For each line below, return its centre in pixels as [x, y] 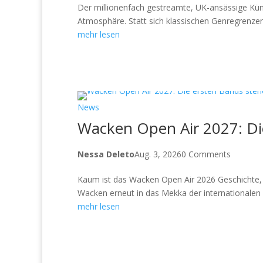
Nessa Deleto [106, 154]
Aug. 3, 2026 [158, 154]
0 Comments [206, 154]
